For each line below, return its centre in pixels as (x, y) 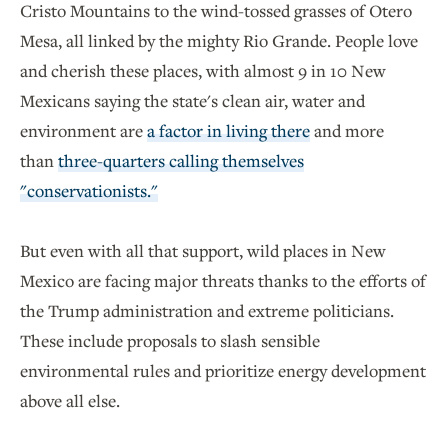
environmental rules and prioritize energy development (223, 370)
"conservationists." (89, 190)
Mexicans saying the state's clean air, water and (192, 100)
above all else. (70, 400)
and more (347, 130)
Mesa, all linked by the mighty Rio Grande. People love (219, 40)
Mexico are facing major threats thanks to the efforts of (223, 280)
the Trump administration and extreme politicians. (207, 310)
